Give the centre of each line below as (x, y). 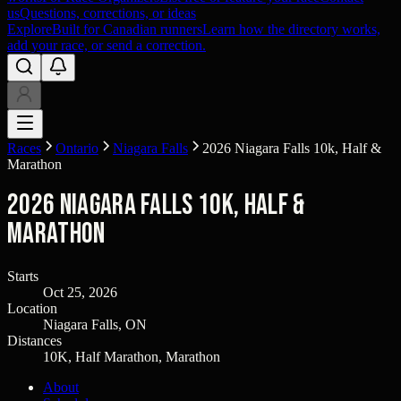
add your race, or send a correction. (107, 45)
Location (32, 308)
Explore (30, 29)
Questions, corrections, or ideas (108, 13)
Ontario (77, 148)
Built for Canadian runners (127, 29)
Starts (23, 276)
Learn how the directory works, (291, 29)
